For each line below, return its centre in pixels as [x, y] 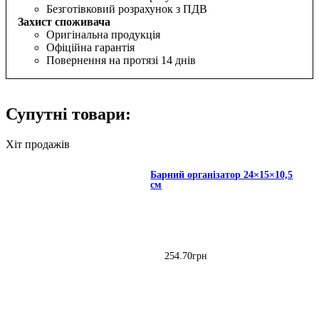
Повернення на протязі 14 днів [121, 61]
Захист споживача [64, 22]
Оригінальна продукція [103, 35]
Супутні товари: [68, 114]
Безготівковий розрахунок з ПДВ [127, 9]
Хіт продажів [38, 145]
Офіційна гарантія [90, 48]
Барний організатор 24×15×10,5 [222, 175]
